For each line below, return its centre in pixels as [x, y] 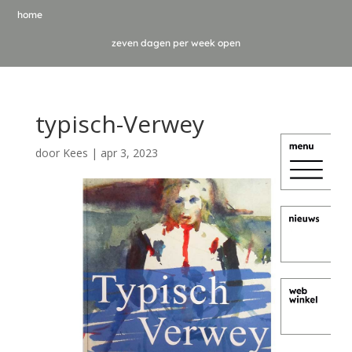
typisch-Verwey [119, 124]
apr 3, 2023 [129, 153]
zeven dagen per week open [176, 43]
